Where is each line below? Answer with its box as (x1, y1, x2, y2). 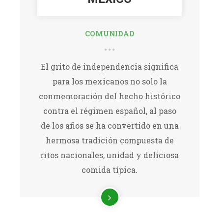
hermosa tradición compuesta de (45, 135, 174, 146)
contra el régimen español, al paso (43, 106, 176, 116)
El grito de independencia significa (41, 61, 179, 72)
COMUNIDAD (84, 29, 135, 39)
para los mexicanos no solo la (52, 76, 167, 87)
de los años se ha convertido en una (40, 120, 179, 131)
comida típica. (82, 165, 138, 175)
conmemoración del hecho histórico (39, 91, 181, 102)
